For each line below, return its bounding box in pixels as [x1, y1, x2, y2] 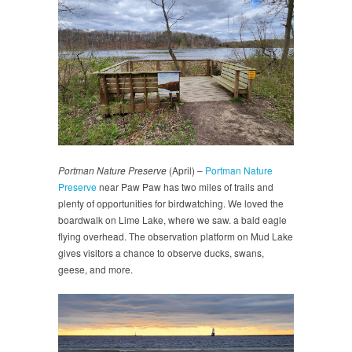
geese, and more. [58, 262, 133, 276]
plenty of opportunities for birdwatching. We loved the [58, 196, 284, 210]
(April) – [167, 163, 205, 177]
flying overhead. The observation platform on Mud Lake [58, 229, 293, 243]
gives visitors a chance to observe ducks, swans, [58, 245, 264, 259]
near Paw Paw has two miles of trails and [97, 179, 273, 193]
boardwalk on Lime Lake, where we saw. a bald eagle [58, 212, 287, 226]
